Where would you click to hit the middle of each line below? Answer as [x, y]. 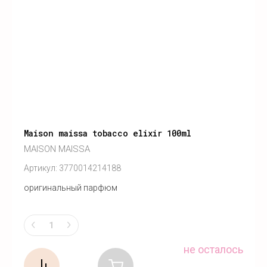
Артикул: [41, 168]
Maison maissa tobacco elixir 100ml [108, 133]
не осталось [213, 249]
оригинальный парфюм [71, 188]
